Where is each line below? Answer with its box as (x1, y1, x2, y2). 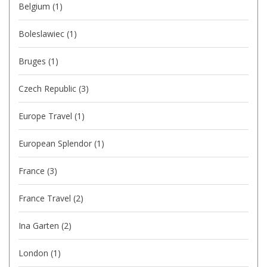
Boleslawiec (18, 27, 67, 39)
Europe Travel (18, 110, 74, 122)
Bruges (18, 55, 48, 67)
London (18, 247, 51, 259)
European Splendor (18, 137, 94, 149)
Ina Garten (18, 219, 61, 231)
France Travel (18, 192, 73, 204)
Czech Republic (18, 82, 79, 94)
